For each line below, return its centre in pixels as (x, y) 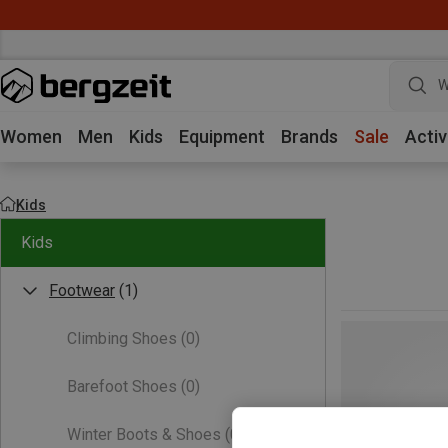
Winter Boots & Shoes (144, 434)
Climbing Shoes (122, 338)
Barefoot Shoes (122, 386)
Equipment (222, 136)
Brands (309, 136)
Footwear (82, 290)
